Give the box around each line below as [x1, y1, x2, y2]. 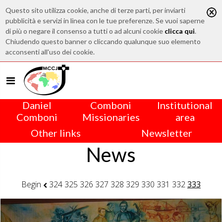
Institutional [157, 99, 213, 111]
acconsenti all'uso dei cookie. [5, 48, 95, 56]
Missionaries [82, 111, 140, 123]
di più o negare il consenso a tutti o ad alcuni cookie [5, 27, 165, 35]
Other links [30, 127, 81, 139]
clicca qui [165, 27, 195, 35]
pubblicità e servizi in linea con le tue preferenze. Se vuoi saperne [5, 16, 205, 25]
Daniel [22, 99, 52, 111]
